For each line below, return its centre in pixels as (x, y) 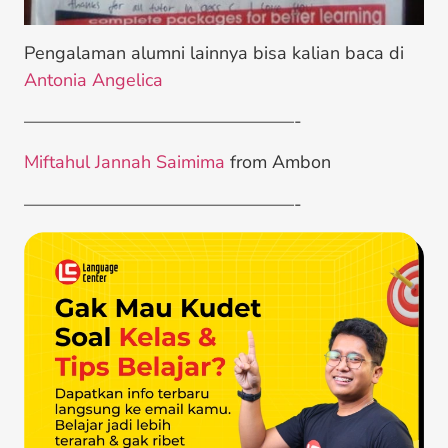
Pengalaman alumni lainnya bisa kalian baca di (214, 52)
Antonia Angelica (93, 79)
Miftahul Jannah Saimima (124, 162)
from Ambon (278, 162)
